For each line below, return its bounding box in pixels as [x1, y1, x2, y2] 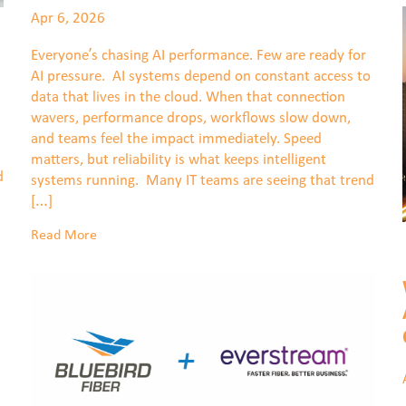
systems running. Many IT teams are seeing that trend [31, 172, 374, 188]
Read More [31, 227, 97, 243]
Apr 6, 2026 [31, 11, 105, 27]
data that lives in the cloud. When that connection [31, 89, 345, 105]
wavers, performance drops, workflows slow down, [31, 110, 351, 126]
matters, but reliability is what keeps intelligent [31, 151, 326, 168]
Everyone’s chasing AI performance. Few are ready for [31, 47, 366, 63]
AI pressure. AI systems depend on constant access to [31, 68, 371, 84]
